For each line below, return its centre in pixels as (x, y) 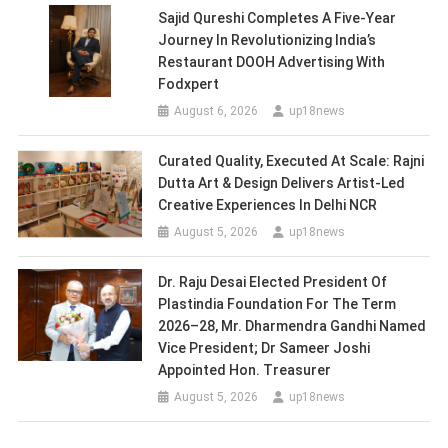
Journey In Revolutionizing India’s (267, 39)
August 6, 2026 (216, 110)
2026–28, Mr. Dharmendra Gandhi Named (292, 325)
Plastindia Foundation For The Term (277, 303)
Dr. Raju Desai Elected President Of (273, 281)
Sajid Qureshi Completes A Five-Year (277, 17)
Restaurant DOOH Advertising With (272, 61)
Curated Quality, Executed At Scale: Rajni (291, 160)
